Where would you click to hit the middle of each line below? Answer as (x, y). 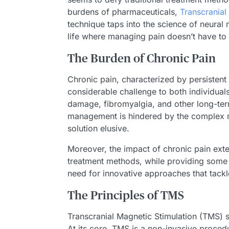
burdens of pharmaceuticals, (124, 12)
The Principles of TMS (126, 196)
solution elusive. (98, 128)
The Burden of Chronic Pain (142, 59)
